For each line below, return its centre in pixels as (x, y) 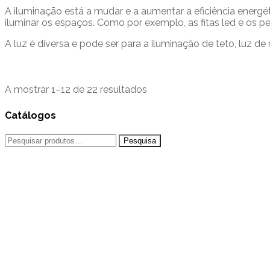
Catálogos (30, 116)
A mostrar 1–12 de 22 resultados (76, 90)
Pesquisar (26, 139)
